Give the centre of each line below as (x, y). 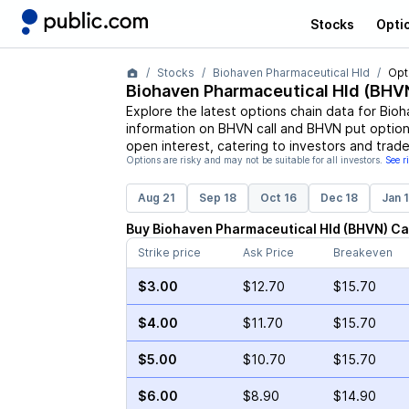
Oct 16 (278, 198)
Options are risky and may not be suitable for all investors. (254, 160)
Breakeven (362, 252)
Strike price (169, 252)
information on (172, 128)
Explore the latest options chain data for (252, 111)
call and (278, 128)
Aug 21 (156, 198)
